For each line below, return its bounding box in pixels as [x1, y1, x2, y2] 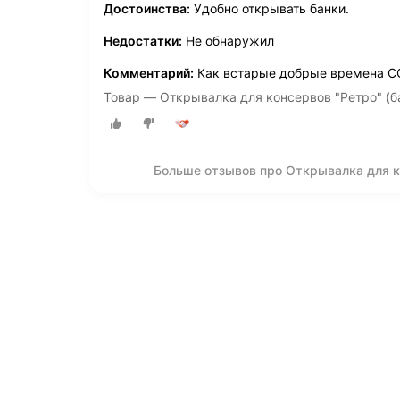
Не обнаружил [182, 33, 274, 49]
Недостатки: [104, 33, 182, 49]
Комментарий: [104, 65, 194, 81]
